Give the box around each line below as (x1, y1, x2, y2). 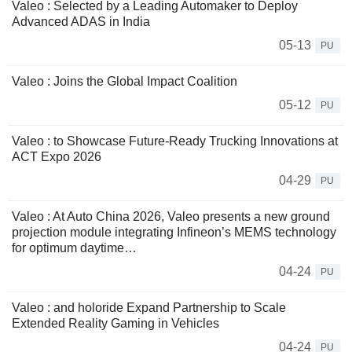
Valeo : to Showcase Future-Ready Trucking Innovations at (12, 134, 338, 148)
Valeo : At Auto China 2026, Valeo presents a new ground (12, 210, 330, 224)
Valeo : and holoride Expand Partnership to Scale (12, 301, 286, 315)
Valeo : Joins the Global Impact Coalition (12, 75, 237, 89)
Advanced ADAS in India (12, 15, 150, 29)
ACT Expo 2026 (12, 150, 101, 164)
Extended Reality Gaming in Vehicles (12, 317, 219, 331)
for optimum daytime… (12, 241, 137, 255)
